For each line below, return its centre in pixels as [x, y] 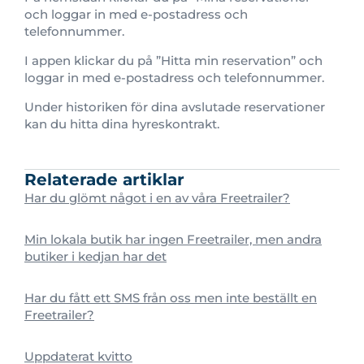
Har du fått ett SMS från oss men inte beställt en [171, 298]
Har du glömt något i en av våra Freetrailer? [157, 198]
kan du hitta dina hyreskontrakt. [122, 124]
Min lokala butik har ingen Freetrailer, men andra [173, 239]
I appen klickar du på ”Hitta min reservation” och [173, 61]
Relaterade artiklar [104, 180]
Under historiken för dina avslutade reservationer [175, 107]
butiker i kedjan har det [95, 256]
